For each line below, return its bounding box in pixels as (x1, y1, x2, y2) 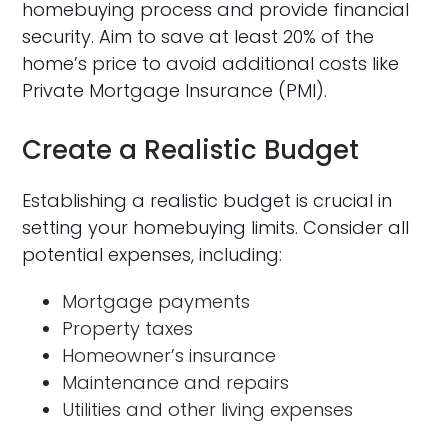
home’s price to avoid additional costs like (22, 51, 400, 76)
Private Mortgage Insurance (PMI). (22, 78, 328, 103)
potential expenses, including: (22, 242, 283, 267)
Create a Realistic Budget (22, 132, 360, 168)
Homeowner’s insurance (62, 343, 277, 368)
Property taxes (62, 316, 194, 341)
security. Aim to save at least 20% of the (22, 24, 375, 49)
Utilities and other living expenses (62, 397, 354, 422)
